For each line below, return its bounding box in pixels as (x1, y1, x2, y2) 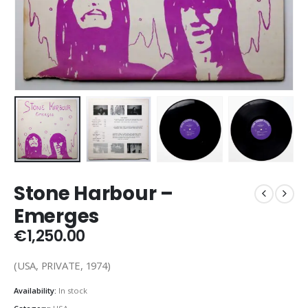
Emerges (14, 203, 100, 230)
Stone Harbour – (14, 180, 173, 208)
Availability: (14, 285, 58, 296)
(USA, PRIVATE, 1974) (14, 258, 111, 272)
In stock (58, 285, 87, 296)
